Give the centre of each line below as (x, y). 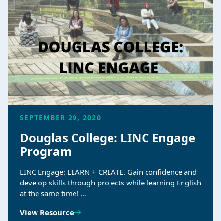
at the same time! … (53, 194)
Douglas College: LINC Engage (108, 138)
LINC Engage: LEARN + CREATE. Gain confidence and (108, 172)
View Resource (47, 212)
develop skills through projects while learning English (110, 183)
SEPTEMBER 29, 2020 (61, 118)
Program (46, 151)
